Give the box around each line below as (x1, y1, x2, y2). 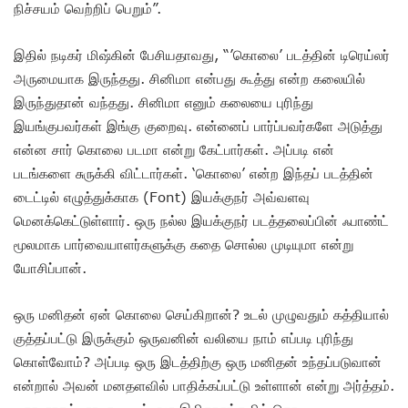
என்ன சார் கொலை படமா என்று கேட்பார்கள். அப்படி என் (14, 140, 334, 158)
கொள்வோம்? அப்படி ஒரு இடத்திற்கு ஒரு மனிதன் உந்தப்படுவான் (14, 352, 382, 370)
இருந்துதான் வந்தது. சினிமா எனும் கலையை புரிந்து (14, 93, 313, 110)
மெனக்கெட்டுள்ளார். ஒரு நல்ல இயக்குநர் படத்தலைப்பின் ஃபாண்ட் (14, 211, 389, 229)
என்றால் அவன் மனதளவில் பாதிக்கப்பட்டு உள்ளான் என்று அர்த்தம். (14, 376, 394, 393)
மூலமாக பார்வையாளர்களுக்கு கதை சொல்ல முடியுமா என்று (14, 235, 353, 252)
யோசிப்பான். (14, 259, 87, 276)
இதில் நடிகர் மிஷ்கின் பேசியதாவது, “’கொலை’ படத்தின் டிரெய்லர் (14, 46, 390, 63)
